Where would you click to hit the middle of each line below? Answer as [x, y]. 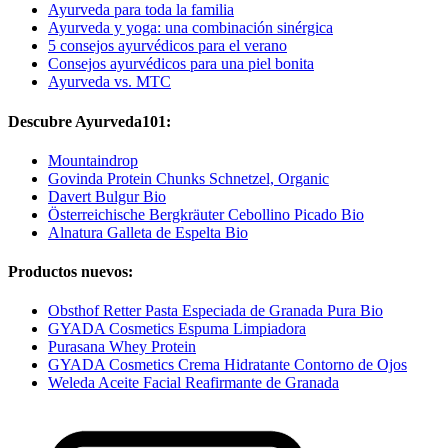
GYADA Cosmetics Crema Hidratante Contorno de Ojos [227, 365]
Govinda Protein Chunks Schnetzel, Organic [188, 178]
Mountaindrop [93, 160]
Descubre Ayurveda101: [89, 121]
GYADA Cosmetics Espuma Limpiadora [177, 329]
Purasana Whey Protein [122, 347]
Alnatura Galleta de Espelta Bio [148, 232]
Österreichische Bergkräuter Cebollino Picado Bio [206, 214]
